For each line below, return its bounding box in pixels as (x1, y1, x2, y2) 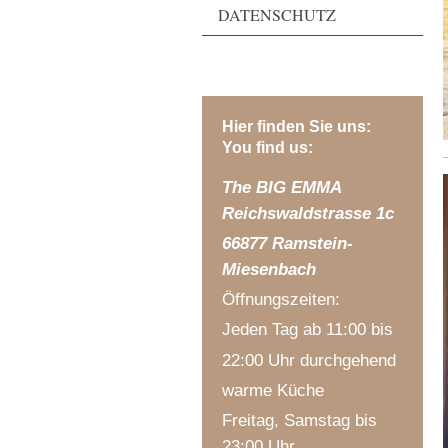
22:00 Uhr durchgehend (222, 350, 396, 369)
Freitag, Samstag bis (222, 410, 377, 429)
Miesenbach (222, 260, 316, 279)
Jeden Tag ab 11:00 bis (222, 320, 393, 339)
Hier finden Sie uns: (222, 118, 371, 136)
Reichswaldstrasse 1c (222, 204, 394, 223)
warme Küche (222, 380, 324, 399)
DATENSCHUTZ (218, 3, 336, 25)
